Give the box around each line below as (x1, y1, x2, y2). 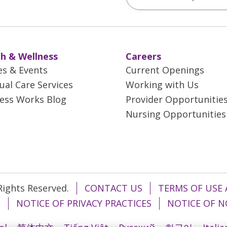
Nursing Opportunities (126, 108, 226, 120)
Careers (126, 50, 161, 62)
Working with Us (126, 79, 199, 91)
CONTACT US (85, 182, 142, 194)
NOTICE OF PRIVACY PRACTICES (16, 197, 152, 209)
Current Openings (126, 64, 204, 76)
